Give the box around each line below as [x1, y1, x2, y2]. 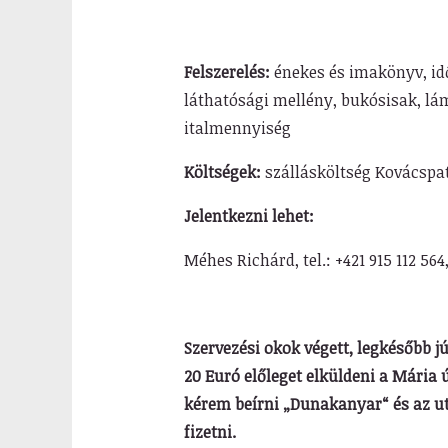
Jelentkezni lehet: [183, 205, 314, 227]
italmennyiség [183, 117, 291, 139]
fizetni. [183, 421, 236, 443]
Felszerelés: [183, 61, 270, 83]
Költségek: [183, 161, 261, 183]
